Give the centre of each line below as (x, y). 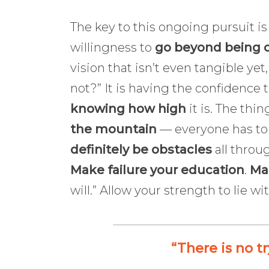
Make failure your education (157, 170)
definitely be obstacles (141, 150)
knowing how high (128, 109)
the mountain (113, 129)
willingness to (113, 48)
